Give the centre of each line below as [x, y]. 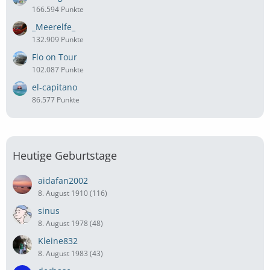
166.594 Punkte [58, 9]
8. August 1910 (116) [73, 193]
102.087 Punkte [58, 69]
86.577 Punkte [56, 99]
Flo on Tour [55, 57]
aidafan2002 [63, 180]
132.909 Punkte [58, 39]
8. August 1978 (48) [71, 223]
